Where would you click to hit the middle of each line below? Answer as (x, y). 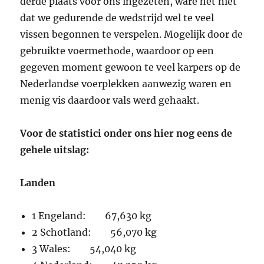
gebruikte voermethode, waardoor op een (117, 51)
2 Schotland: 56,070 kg (95, 232)
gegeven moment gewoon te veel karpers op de (131, 67)
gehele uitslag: (55, 150)
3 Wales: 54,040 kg (84, 249)
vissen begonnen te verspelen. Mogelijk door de (132, 34)
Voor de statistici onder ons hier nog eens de (126, 133)
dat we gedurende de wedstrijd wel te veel (117, 18)
